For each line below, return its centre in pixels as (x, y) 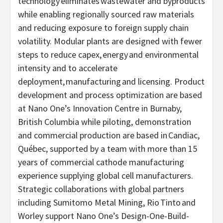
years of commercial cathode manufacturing (101, 162)
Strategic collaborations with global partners (101, 189)
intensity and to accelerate (68, 68)
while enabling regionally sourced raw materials (106, 14)
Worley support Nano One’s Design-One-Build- (104, 216)
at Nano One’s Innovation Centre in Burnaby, (100, 108)
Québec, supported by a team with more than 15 (108, 148)
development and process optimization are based (110, 95)
